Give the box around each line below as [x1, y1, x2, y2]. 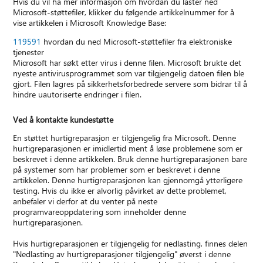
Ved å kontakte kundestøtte [13, 114, 114, 126]
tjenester [13, 46, 45, 58]
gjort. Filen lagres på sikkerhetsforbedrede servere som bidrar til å [13, 78, 248, 90]
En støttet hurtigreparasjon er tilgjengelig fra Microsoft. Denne [13, 132, 237, 144]
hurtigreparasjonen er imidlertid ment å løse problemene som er [13, 143, 243, 154]
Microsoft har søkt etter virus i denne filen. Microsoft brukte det [13, 57, 242, 69]
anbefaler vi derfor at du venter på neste [13, 195, 158, 207]
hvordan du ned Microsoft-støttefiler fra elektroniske [41, 36, 232, 48]
